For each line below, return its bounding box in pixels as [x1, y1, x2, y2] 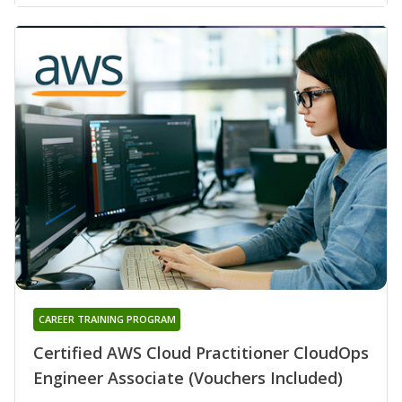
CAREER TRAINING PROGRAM [38, 311, 176, 326]
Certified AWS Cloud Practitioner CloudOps [33, 341, 369, 363]
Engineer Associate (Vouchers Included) [33, 366, 343, 389]
